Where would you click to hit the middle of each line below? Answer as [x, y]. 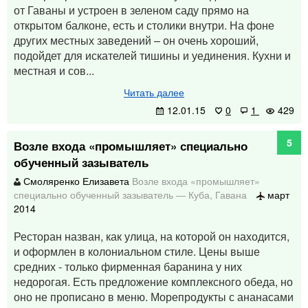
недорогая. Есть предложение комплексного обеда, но [153, 282]
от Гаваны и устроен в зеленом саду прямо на [131, 10]
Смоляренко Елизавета [76, 181]
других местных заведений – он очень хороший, [136, 40]
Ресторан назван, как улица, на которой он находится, [152, 236]
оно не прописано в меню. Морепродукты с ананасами [154, 297]
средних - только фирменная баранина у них [128, 266]
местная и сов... [54, 70]
